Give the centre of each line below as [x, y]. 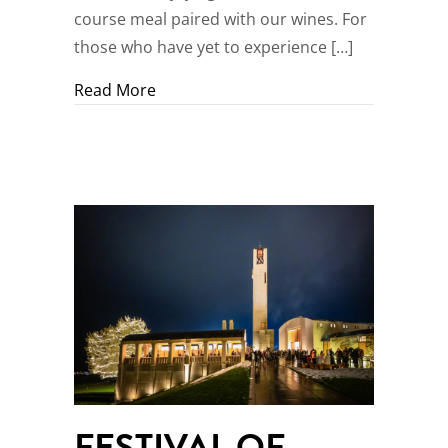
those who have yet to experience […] [213, 47]
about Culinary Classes [240, 89]
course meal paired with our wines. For [220, 19]
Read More [115, 90]
